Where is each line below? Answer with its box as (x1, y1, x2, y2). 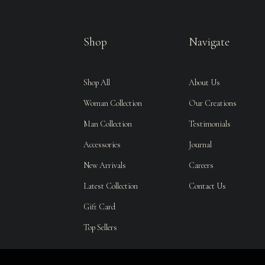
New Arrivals (83, 160, 126, 170)
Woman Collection (83, 98, 142, 108)
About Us (189, 77, 220, 88)
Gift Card (83, 202, 115, 212)
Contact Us (189, 181, 226, 191)
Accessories (83, 140, 121, 150)
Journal (189, 140, 212, 150)
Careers (189, 160, 214, 170)
